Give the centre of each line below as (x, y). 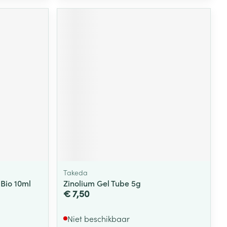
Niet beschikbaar (99, 219)
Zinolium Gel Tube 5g (102, 183)
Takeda (76, 173)
